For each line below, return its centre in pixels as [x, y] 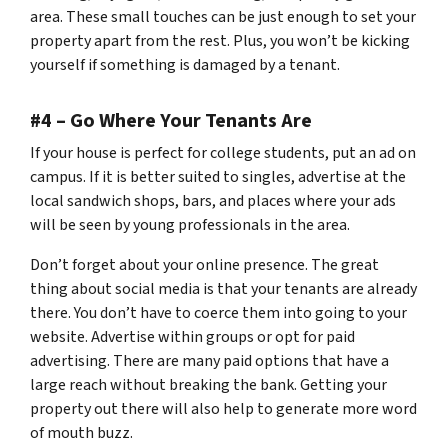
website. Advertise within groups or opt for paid [192, 337]
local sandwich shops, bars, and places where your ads [213, 201]
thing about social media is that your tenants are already [223, 289]
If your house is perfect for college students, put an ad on [223, 153]
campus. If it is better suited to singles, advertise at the [218, 177]
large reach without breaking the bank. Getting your [208, 385]
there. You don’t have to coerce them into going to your [218, 313]
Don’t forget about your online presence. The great [204, 265]
